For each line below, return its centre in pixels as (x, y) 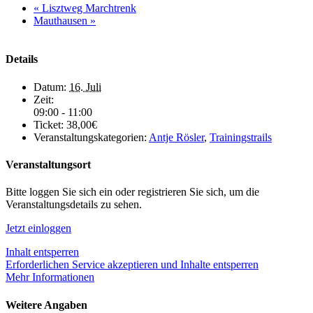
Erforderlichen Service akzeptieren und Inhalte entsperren (132, 265)
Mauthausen (62, 21)
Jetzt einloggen (38, 228)
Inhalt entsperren (42, 252)
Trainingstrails (241, 137)
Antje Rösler (176, 137)
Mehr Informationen (50, 277)
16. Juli (85, 87)
